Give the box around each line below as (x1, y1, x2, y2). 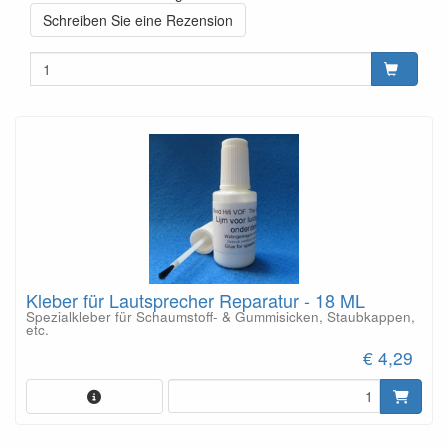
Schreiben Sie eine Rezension (43, 10, 233, 30)
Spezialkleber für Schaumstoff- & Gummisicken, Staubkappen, (26, 307, 415, 326)
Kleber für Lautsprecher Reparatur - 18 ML (26, 287, 365, 313)
